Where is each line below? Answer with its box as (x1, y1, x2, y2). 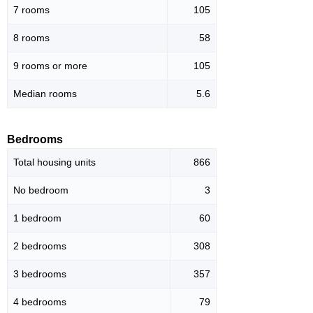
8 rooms (13, 32, 50, 44)
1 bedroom (13, 212, 61, 224)
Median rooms (13, 88, 77, 100)
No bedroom (13, 184, 68, 196)
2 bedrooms (13, 240, 66, 252)
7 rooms (13, 4, 50, 16)
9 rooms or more (13, 60, 87, 72)
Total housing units (13, 156, 96, 168)
